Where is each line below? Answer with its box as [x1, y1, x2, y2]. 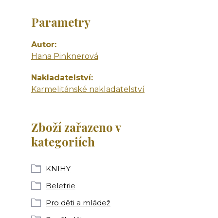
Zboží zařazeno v [31, 119, 121, 135]
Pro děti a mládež [46, 198, 110, 207]
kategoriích [31, 133, 95, 149]
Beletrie [46, 181, 75, 190]
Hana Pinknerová [31, 51, 98, 61]
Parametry [31, 14, 91, 30]
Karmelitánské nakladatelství [31, 84, 145, 94]
